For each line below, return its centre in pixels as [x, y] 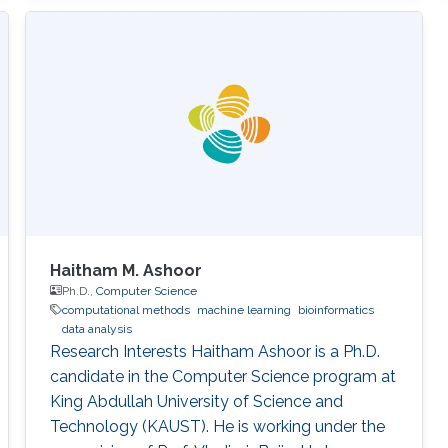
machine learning [243, 309]
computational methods [125, 309]
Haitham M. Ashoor [125, 270]
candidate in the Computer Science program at [222, 376]
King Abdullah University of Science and [196, 401]
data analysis [96, 328]
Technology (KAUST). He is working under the [217, 426]
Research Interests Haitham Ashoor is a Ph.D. [214, 351]
